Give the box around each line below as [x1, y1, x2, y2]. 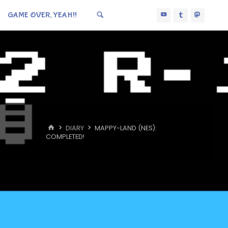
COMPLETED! [45, 132, 84, 141]
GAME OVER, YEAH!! [7, 10, 77, 20]
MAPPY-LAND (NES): [94, 124, 157, 132]
